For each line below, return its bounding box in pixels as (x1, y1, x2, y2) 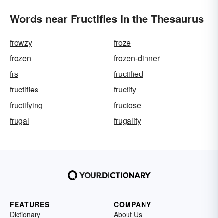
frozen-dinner (114, 53, 160, 64)
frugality (114, 115, 141, 126)
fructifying (10, 99, 43, 110)
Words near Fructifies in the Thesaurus (10, 11, 204, 26)
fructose (114, 99, 141, 110)
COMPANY (114, 200, 151, 209)
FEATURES (10, 200, 50, 209)
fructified (114, 68, 143, 79)
